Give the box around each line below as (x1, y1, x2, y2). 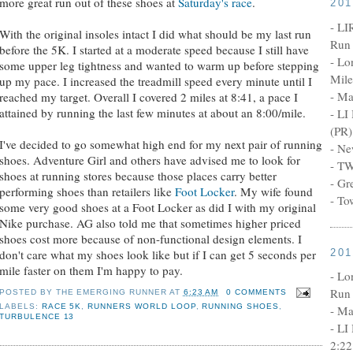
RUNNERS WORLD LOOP (87, 301, 196, 310)
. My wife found (234, 184, 313, 200)
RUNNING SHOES (202, 301, 279, 310)
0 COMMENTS (226, 287, 287, 296)
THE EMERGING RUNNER (55, 287, 167, 296)
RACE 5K (41, 301, 82, 310)
